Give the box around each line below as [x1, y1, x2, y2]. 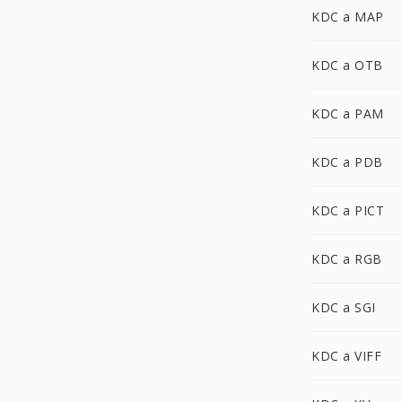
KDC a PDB [311, 153, 383, 170]
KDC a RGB [311, 250, 382, 267]
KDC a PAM [311, 105, 384, 122]
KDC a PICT [311, 202, 384, 219]
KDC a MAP [311, 8, 384, 25]
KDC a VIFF [311, 347, 381, 364]
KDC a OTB [311, 57, 383, 74]
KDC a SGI [311, 299, 376, 316]
